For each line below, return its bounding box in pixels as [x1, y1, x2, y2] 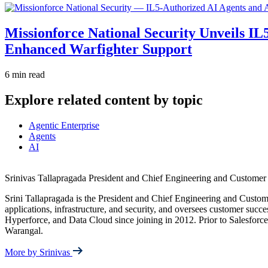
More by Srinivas [5, 246, 72, 257]
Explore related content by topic [5, 92, 203, 108]
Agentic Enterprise [29, 120, 99, 130]
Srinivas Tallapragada [5, 172, 86, 183]
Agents [29, 130, 56, 141]
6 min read [5, 69, 45, 80]
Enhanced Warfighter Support [5, 41, 192, 57]
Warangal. [5, 225, 43, 236]
